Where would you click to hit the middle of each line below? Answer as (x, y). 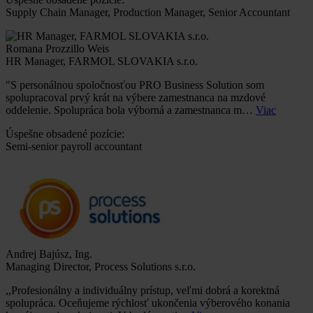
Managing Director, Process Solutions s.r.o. (101, 267)
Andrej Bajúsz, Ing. (49, 254)
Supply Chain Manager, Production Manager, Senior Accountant (148, 13)
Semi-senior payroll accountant (74, 147)
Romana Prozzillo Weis (57, 49)
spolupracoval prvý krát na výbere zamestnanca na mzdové (136, 98)
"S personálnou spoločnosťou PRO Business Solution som (135, 85)
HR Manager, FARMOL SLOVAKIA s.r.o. (102, 61)
